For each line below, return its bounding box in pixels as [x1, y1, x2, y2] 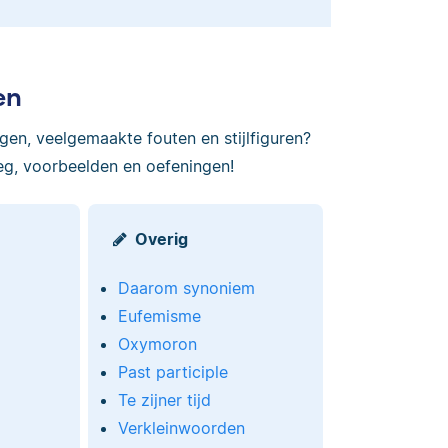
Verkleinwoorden [117, 417, 245, 438]
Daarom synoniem [117, 277, 255, 298]
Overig [134, 228, 188, 249]
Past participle [117, 361, 228, 382]
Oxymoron [117, 333, 197, 354]
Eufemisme [117, 305, 201, 326]
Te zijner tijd [117, 389, 211, 410]
